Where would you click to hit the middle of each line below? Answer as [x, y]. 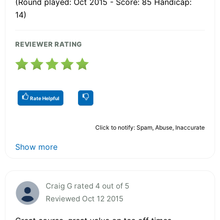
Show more [36, 147]
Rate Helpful [44, 98]
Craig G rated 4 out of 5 [87, 186]
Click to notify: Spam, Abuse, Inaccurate [150, 127]
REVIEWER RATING [49, 44]
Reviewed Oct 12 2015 [84, 198]
